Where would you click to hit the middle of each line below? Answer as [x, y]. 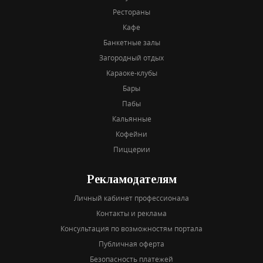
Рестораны [131, 12]
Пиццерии [131, 149]
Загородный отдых [131, 58]
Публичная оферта [131, 244]
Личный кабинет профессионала [131, 198]
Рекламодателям [131, 179]
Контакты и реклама [131, 213]
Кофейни [131, 134]
